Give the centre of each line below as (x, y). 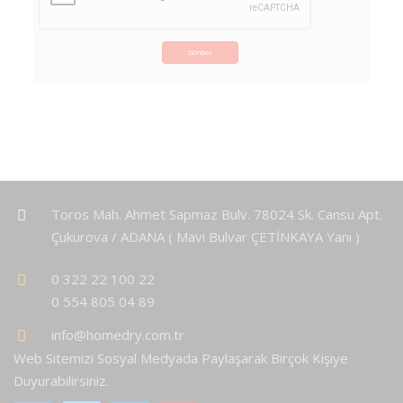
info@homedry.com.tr (118, 335)
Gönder (200, 53)
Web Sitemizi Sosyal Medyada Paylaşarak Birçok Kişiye (181, 358)
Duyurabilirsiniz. (61, 381)
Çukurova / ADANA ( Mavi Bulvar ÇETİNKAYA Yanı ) (206, 237)
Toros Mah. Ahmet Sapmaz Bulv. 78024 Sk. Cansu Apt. (217, 215)
